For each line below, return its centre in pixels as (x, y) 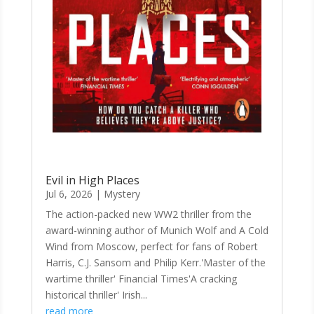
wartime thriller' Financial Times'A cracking (141, 278)
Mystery (122, 193)
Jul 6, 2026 (69, 193)
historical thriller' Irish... (96, 294)
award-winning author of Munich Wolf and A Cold (157, 230)
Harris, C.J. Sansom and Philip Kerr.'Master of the (155, 262)
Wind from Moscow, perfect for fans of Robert (151, 246)
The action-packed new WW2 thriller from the (148, 214)
